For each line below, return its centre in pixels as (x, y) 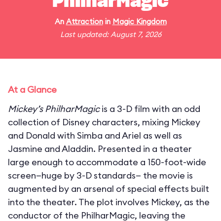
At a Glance (32, 90)
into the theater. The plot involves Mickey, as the (109, 202)
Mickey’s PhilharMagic (54, 109)
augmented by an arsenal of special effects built (109, 189)
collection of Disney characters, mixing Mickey (104, 122)
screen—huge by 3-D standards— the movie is (100, 175)
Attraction (84, 21)
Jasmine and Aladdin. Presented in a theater (100, 149)
